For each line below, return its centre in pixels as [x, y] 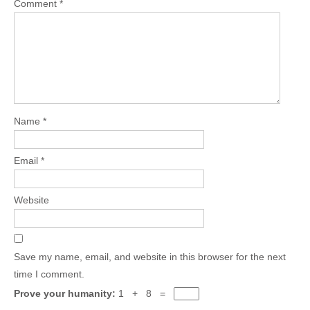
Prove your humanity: [66, 293]
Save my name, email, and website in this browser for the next [150, 257]
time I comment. [49, 274]
